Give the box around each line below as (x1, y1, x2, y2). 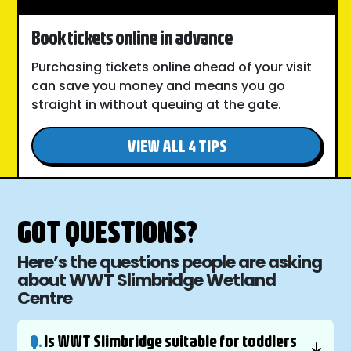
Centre (17, 286, 73, 311)
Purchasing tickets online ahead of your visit (31, 58, 313, 77)
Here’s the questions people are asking (17, 250, 323, 275)
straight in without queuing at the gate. (31, 96, 282, 114)
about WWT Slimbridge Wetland (17, 268, 277, 293)
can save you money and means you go (31, 77, 286, 96)
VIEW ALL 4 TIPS (126, 136, 227, 156)
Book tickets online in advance (31, 25, 233, 49)
